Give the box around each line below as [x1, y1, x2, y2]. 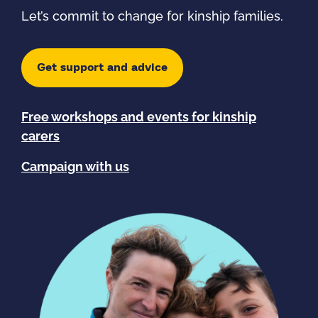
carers [21, 131, 60, 144]
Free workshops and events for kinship [21, 111, 256, 125]
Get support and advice [37, 62, 168, 74]
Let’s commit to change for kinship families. [21, 11, 283, 24]
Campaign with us [21, 161, 129, 175]
